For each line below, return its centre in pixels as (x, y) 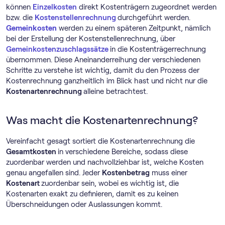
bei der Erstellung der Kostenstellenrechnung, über (91, 39)
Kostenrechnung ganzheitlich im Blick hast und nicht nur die (107, 81)
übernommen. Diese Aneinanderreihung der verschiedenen (103, 60)
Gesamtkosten (32, 152)
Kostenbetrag (126, 173)
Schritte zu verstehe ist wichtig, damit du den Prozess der (103, 70)
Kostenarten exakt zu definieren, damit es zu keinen (92, 194)
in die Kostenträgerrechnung (158, 49)
